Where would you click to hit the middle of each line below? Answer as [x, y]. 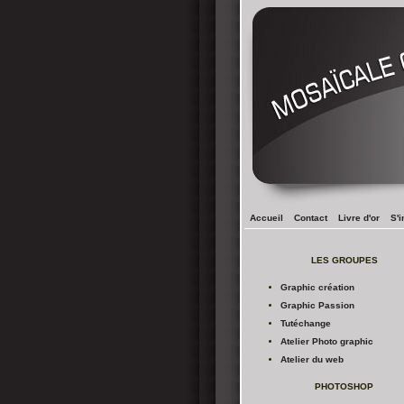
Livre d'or [359, 218]
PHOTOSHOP [344, 386]
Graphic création [317, 287]
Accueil [266, 218]
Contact [311, 218]
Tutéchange [306, 323]
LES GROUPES [344, 260]
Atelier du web [312, 359]
